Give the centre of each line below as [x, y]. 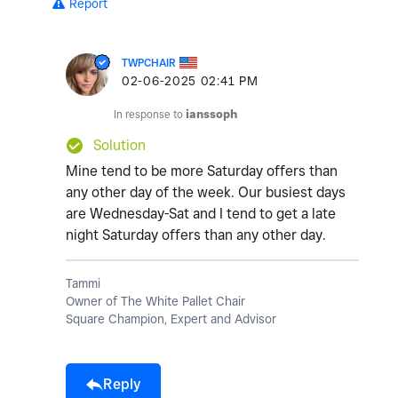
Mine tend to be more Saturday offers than [202, 171]
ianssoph [211, 115]
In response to [150, 115]
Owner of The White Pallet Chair [155, 302]
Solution [119, 146]
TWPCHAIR [149, 63]
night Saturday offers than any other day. [198, 235]
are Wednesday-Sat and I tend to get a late [201, 214]
